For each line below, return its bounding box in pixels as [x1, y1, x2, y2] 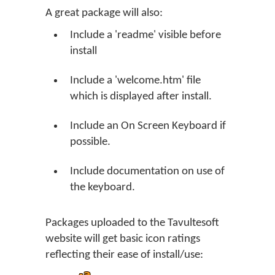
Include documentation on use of [70, 166, 225, 177]
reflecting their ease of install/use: [45, 249, 203, 261]
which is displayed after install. [70, 91, 212, 103]
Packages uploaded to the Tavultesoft [45, 217, 219, 229]
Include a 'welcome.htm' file [70, 75, 201, 87]
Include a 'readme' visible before [70, 29, 221, 41]
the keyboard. [70, 182, 135, 193]
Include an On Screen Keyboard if [70, 120, 226, 132]
